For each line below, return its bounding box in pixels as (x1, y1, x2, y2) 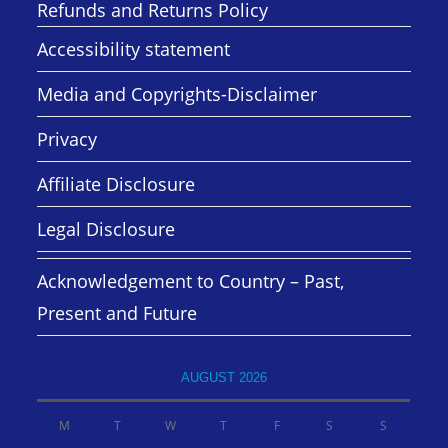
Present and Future (37, 301, 198, 326)
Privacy (37, 127, 98, 152)
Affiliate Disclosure (37, 172, 196, 197)
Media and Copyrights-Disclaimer (37, 82, 318, 107)
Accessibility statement (37, 37, 231, 62)
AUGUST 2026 (180, 370, 267, 386)
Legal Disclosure (37, 217, 176, 242)
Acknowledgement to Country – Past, (37, 269, 345, 294)
